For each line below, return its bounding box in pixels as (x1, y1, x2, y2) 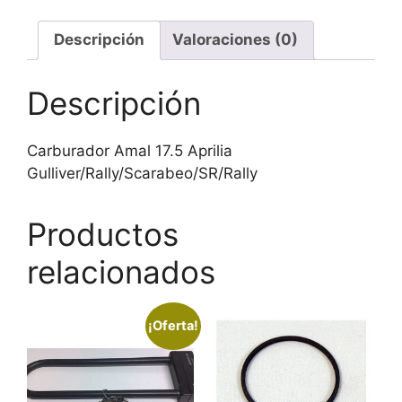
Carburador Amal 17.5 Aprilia (27, 142, 232, 161)
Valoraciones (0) (172, 31, 298, 49)
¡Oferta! (147, 317, 198, 334)
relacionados (27, 253, 215, 292)
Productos (27, 215, 179, 254)
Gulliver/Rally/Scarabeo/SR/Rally (27, 164, 258, 183)
